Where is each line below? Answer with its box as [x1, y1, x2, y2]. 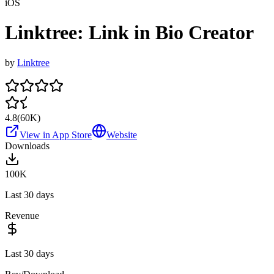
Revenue [5, 210, 39, 221]
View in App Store [20, 129, 92, 140]
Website [106, 129, 137, 140]
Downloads [5, 140, 50, 151]
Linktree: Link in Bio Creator [5, 21, 254, 44]
